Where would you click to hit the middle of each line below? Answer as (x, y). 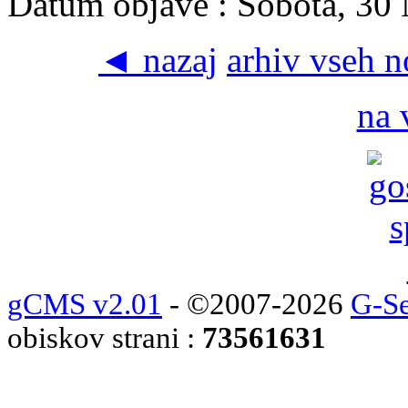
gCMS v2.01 (85, 304)
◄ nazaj (158, 59)
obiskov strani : (105, 337)
